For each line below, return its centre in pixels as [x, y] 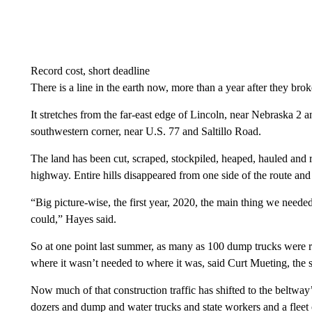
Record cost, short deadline [90, 71]
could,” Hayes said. [73, 219]
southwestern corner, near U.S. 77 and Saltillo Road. [146, 131]
